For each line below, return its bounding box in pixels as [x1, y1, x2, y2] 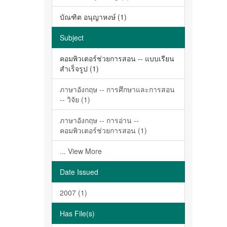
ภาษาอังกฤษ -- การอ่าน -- [60, 115, 139, 125]
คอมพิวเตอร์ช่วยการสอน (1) [60, 125, 147, 135]
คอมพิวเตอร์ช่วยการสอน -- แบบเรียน [60, 53, 174, 63]
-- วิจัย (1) [60, 94, 90, 104]
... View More [60, 146, 102, 156]
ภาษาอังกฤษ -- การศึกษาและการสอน [60, 84, 175, 94]
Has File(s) [60, 208, 95, 218]
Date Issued [60, 167, 98, 177]
